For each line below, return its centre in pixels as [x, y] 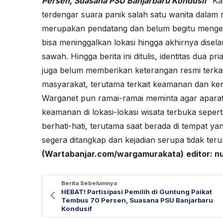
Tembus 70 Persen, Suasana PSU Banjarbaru [137, 200]
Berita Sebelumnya [89, 183]
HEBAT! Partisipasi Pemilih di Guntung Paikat [137, 191]
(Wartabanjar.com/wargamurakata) [113, 154]
